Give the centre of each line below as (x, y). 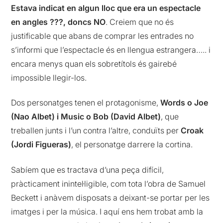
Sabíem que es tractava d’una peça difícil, (88, 169)
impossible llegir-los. (49, 77)
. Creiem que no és (140, 22)
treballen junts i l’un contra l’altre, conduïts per (95, 131)
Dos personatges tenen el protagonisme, (85, 103)
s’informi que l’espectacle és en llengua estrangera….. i (111, 50)
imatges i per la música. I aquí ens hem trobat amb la (107, 211)
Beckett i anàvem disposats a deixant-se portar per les (111, 197)
